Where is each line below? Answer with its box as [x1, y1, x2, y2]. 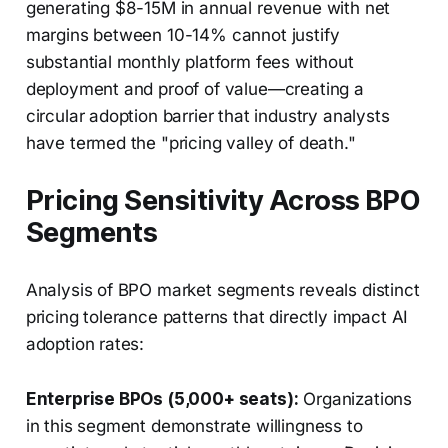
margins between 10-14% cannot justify [25, 25, 340, 46]
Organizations [298, 389, 413, 410]
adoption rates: [25, 334, 145, 355]
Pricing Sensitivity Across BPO [25, 184, 421, 218]
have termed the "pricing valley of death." [25, 133, 356, 154]
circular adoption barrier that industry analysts [25, 106, 390, 127]
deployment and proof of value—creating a [25, 79, 364, 100]
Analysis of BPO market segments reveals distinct [25, 280, 420, 301]
